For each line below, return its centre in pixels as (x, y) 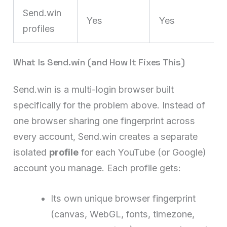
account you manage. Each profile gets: (97, 168)
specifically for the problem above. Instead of (109, 105)
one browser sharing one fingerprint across (104, 121)
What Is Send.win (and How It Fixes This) (99, 62)
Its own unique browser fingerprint (123, 198)
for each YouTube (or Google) (143, 152)
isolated (31, 152)
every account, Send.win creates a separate (106, 136)
